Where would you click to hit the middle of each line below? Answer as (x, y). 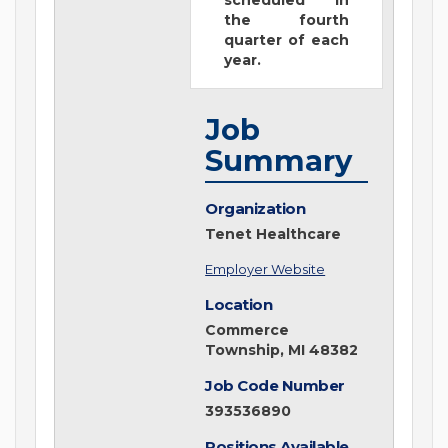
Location (239, 305)
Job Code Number (275, 386)
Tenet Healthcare (273, 234)
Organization (255, 209)
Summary (279, 161)
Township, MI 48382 (282, 350)
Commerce (247, 330)
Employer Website (265, 269)
